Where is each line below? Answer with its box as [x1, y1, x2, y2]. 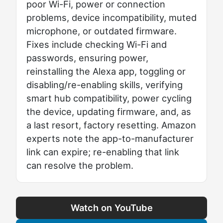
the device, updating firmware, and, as [26, 106, 191, 117]
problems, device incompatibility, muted [26, 12, 197, 23]
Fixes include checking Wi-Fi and [26, 39, 167, 50]
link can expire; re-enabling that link [26, 146, 179, 158]
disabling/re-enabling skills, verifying [26, 79, 183, 91]
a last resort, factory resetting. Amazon [26, 119, 196, 131]
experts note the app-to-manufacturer [26, 133, 194, 144]
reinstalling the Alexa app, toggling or [26, 66, 186, 77]
